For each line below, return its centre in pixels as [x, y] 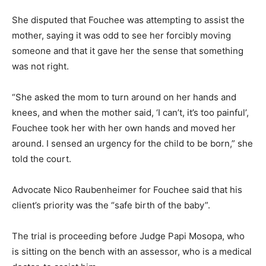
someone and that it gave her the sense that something [128, 51]
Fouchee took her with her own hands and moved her [124, 128]
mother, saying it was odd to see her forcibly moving [121, 36]
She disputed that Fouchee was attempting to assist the [128, 20]
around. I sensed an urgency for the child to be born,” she [132, 144]
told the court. [42, 159]
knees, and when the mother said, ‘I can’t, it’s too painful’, [130, 113]
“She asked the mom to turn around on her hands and [124, 97]
